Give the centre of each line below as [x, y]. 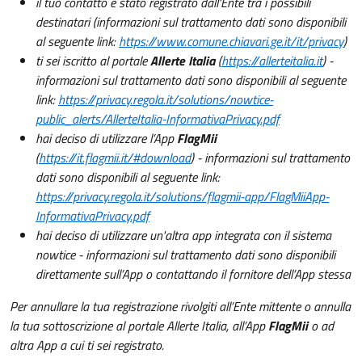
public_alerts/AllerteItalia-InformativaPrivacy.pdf [158, 119]
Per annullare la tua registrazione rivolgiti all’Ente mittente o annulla [180, 306]
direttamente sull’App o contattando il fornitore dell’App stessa [193, 274]
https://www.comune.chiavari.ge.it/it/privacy [231, 41]
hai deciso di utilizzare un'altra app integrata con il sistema [183, 235]
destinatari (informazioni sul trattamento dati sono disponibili [191, 22]
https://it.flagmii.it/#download [115, 158]
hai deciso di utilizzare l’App [106, 138]
